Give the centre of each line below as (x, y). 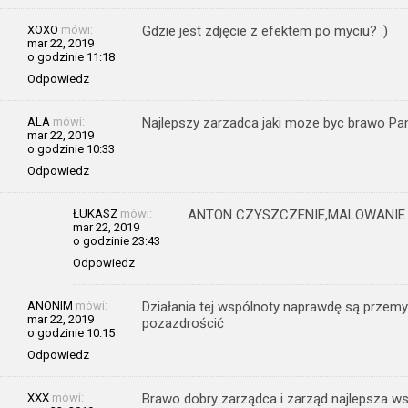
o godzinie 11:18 (71, 56)
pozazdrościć (183, 323)
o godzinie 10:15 (71, 332)
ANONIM (50, 305)
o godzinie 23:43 (117, 240)
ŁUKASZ (95, 213)
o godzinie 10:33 (71, 148)
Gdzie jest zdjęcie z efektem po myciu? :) (265, 31)
